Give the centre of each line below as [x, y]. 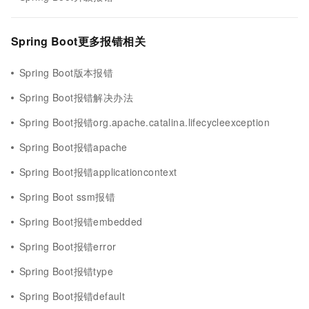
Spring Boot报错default [72, 296]
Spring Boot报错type [66, 271]
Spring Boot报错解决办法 [76, 97]
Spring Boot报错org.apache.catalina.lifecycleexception [144, 122]
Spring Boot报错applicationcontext [98, 172]
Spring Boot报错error [68, 246]
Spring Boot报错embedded [81, 221]
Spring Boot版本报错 [67, 72]
